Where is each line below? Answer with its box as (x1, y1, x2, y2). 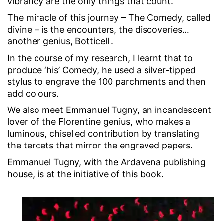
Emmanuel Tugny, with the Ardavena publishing (7, 156, 206, 167)
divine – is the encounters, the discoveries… (7, 24, 189, 35)
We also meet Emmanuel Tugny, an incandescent (7, 105, 211, 115)
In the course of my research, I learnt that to (7, 52, 193, 63)
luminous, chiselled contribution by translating (7, 128, 199, 139)
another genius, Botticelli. (7, 36, 113, 47)
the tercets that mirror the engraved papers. (7, 140, 193, 151)
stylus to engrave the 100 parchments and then (7, 76, 206, 87)
